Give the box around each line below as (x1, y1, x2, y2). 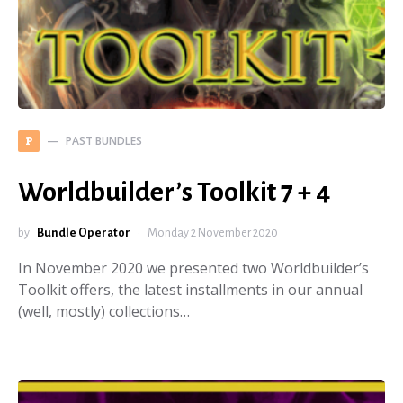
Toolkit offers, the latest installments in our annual (18, 280, 363, 300)
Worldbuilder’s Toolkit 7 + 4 (18, 177, 330, 206)
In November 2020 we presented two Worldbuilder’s (18, 258, 369, 278)
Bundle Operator (37, 227, 130, 239)
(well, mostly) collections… (18, 301, 190, 321)
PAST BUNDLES (66, 133, 142, 148)
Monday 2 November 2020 (148, 227, 278, 239)
